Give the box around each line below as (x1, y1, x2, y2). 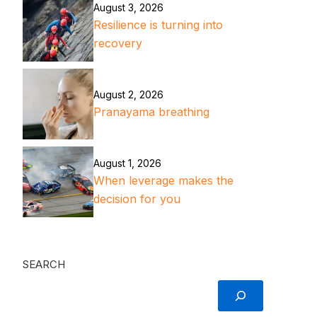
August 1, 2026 (93, 157, 161, 170)
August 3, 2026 (93, 1, 163, 14)
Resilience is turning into (93, 18, 223, 33)
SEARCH (22, 258, 65, 272)
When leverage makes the (93, 173, 234, 188)
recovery (93, 36, 142, 51)
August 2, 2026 (93, 88, 163, 101)
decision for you (93, 192, 180, 207)
